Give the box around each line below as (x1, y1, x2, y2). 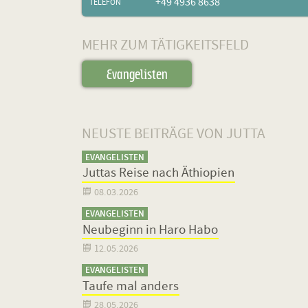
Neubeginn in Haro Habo (82, 223, 218, 237)
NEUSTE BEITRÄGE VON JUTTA (82, 127, 266, 142)
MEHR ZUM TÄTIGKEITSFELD (82, 38, 250, 53)
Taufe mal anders (82, 280, 179, 294)
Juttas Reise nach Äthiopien (82, 166, 234, 180)
